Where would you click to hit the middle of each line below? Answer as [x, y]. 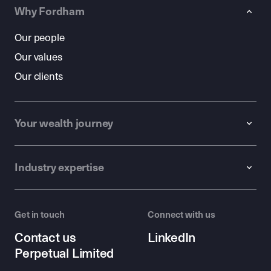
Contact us [45, 238]
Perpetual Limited [64, 254]
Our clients [39, 77]
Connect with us [181, 215]
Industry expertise [59, 168]
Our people [40, 38]
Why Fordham [50, 12]
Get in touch [40, 215]
